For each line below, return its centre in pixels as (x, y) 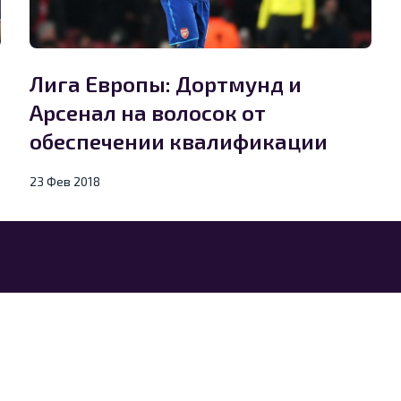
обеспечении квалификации (179, 141)
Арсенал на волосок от (148, 113)
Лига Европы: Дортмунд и (166, 84)
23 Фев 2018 (65, 182)
